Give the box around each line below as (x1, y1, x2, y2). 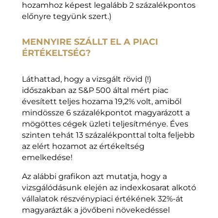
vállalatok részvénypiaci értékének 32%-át (21, 194, 183, 204)
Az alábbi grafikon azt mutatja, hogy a (21, 172, 167, 182)
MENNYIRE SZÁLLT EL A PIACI (21, 36, 158, 48)
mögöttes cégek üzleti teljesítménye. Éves (21, 119, 188, 129)
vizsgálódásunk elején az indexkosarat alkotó (21, 183, 196, 193)
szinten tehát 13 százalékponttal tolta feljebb (21, 130, 195, 140)
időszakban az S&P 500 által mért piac (21, 86, 168, 95)
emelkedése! (21, 153, 73, 163)
